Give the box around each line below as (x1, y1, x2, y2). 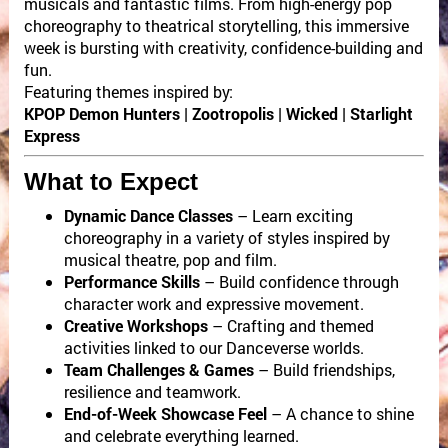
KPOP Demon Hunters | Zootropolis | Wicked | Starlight (23, 103, 413, 125)
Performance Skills (63, 271, 200, 293)
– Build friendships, (253, 359, 395, 381)
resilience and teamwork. (63, 381, 241, 403)
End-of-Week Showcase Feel (63, 403, 267, 425)
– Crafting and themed (207, 315, 374, 337)
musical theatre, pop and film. (63, 249, 277, 271)
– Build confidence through (199, 271, 399, 293)
